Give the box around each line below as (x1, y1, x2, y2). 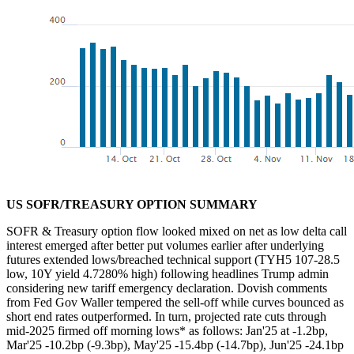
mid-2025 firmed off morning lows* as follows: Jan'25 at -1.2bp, (6, 323, 328, 337)
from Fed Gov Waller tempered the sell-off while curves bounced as (6, 295, 344, 309)
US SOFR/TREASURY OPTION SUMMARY (6, 197, 258, 211)
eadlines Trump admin (218, 266, 329, 281)
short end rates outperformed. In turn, (6, 309, 191, 323)
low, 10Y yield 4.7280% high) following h (6, 266, 218, 281)
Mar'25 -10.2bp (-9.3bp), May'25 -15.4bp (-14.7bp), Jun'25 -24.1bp (6, 337, 344, 352)
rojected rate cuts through (201, 309, 326, 323)
